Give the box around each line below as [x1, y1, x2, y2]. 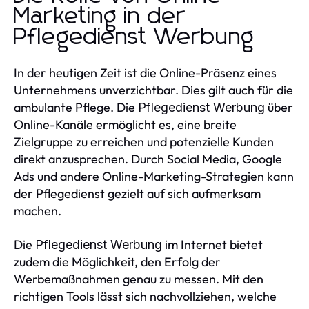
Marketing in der [14, 5, 186, 29]
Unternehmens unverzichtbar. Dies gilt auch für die [14, 82, 293, 99]
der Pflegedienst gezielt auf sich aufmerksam [14, 186, 261, 202]
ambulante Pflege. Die [14, 99, 138, 116]
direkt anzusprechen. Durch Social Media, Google [14, 151, 282, 168]
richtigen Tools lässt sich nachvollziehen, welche [14, 288, 277, 305]
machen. [14, 203, 61, 219]
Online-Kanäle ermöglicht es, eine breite [14, 117, 237, 133]
